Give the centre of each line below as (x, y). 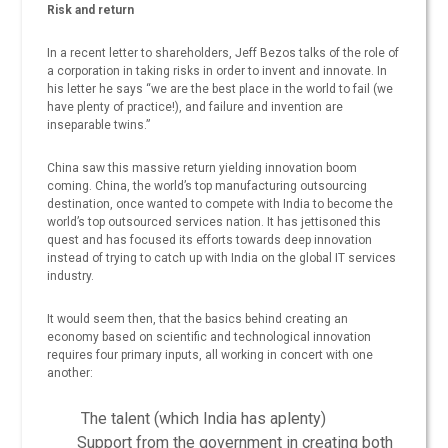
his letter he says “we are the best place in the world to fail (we (220, 89)
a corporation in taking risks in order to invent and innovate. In (217, 71)
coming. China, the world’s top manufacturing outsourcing (207, 186)
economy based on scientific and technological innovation (209, 337)
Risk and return (91, 10)
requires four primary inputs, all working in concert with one (210, 355)
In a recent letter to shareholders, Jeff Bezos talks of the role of (223, 53)
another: (70, 373)
